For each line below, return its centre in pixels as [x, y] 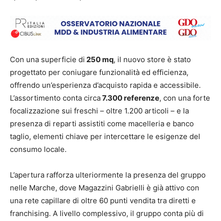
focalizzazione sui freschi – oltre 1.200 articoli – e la [99, 110]
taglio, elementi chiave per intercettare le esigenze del [105, 136]
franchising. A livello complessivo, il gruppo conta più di [107, 213]
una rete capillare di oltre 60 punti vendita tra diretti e [103, 200]
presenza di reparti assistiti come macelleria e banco [102, 123]
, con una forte [185, 98]
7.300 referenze [130, 98]
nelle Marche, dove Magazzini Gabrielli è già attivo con [105, 187]
